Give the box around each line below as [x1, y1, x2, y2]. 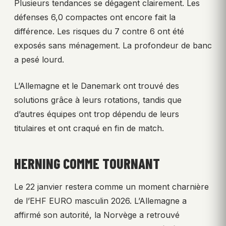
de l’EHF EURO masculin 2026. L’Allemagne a [14, 195, 187, 206]
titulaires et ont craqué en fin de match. [14, 123, 164, 133]
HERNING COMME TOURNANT [14, 154, 160, 172]
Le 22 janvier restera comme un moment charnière [14, 181, 209, 192]
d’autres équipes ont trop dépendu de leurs [14, 108, 179, 119]
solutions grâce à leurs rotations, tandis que [14, 94, 182, 105]
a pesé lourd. [14, 54, 64, 65]
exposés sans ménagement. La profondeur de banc [14, 40, 212, 50]
